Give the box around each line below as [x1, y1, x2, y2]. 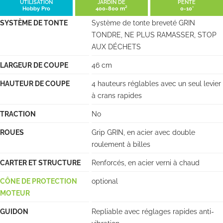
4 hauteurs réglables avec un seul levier [92, 79, 222, 88]
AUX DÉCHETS [92, 42, 141, 51]
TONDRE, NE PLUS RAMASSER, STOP [92, 30, 217, 39]
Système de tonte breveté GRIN [92, 18, 196, 27]
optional [92, 177, 118, 185]
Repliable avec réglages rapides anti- [92, 207, 215, 216]
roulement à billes [92, 140, 151, 148]
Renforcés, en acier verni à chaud [92, 158, 200, 167]
